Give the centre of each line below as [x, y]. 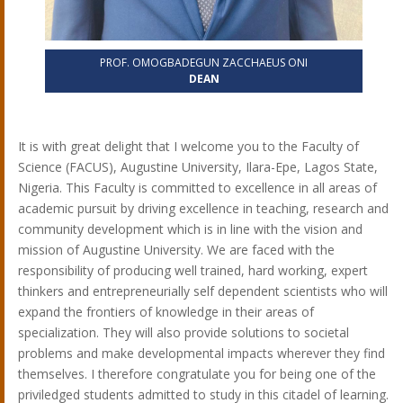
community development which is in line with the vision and [190, 228]
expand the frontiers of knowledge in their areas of [166, 311]
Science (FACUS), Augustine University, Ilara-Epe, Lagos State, [198, 166]
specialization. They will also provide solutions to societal [184, 332]
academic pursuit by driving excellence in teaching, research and [203, 208]
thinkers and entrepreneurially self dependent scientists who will [203, 291]
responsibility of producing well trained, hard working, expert [193, 270]
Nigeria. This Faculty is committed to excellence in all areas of [197, 187]
